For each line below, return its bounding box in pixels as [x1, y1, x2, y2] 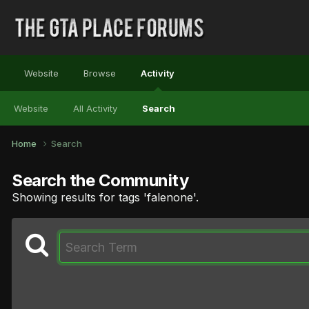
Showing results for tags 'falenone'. [12, 190, 199, 204]
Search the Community [12, 170, 189, 190]
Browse [83, 68, 116, 79]
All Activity [73, 103, 117, 114]
